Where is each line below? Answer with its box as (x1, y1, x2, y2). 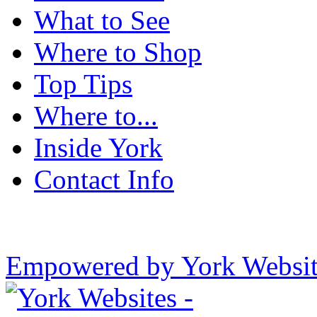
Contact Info (34, 164, 174, 195)
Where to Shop (34, 37, 202, 68)
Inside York (34, 132, 163, 163)
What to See (34, 5, 170, 36)
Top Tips (34, 69, 132, 100)
